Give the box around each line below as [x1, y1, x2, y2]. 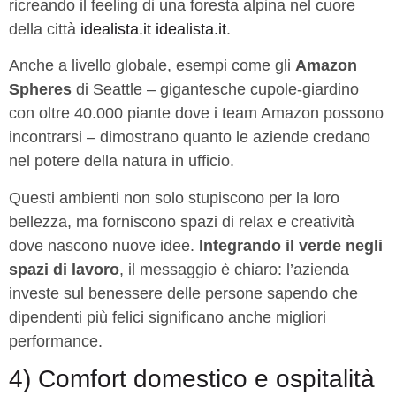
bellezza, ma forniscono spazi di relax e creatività [9, 212, 354, 231]
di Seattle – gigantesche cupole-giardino [72, 80, 359, 99]
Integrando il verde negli [199, 236, 383, 255]
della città [9, 19, 80, 38]
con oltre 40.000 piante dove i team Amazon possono [9, 104, 384, 123]
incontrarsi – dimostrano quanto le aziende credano [9, 128, 370, 147]
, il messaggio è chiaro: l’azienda [119, 260, 349, 278]
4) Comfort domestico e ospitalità [9, 364, 375, 392]
